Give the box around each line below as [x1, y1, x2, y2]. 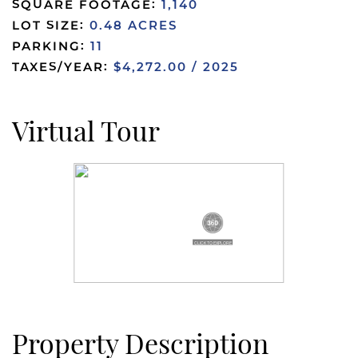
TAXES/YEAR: [12, 58, 113, 77]
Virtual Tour [12, 113, 160, 148]
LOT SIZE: [12, 16, 89, 35]
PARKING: [12, 37, 90, 56]
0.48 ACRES [89, 16, 177, 35]
